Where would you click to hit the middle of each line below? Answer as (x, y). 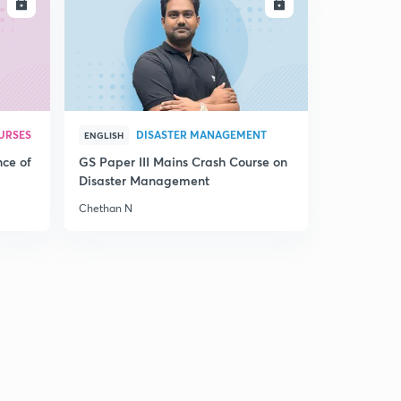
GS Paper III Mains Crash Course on (183, 162)
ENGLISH (104, 135)
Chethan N (106, 208)
